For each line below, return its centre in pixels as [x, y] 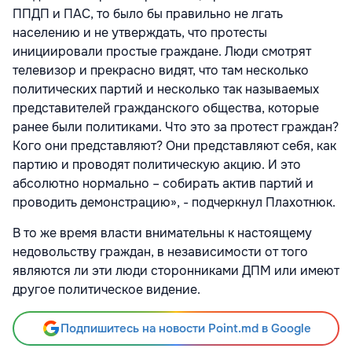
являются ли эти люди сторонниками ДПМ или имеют [176, 270]
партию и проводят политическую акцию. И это [157, 164]
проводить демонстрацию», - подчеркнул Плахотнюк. [174, 202]
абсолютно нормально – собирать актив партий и [163, 183]
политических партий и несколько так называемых [166, 89]
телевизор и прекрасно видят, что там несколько [161, 70]
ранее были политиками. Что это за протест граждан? [176, 126]
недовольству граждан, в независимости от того [160, 251]
